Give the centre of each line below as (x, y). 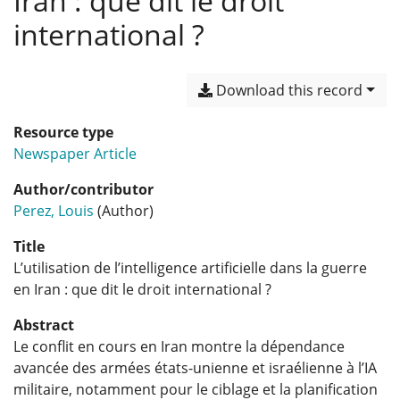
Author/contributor (83, 189)
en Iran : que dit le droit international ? (142, 289)
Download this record (288, 90)
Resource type (63, 132)
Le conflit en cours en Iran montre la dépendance (179, 346)
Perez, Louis (54, 211)
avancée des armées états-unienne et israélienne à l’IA (195, 368)
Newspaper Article (75, 154)
